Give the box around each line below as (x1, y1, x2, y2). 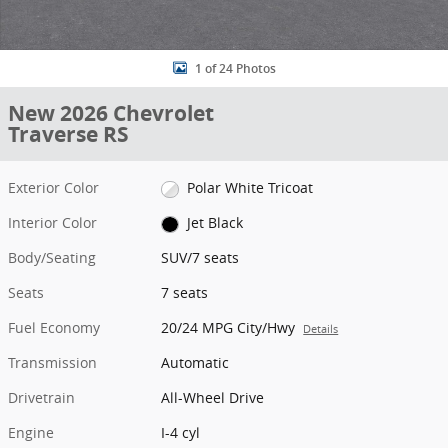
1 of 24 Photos (194, 61, 276, 76)
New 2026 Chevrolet (8, 99, 214, 128)
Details (303, 322, 339, 337)
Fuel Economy (8, 318, 100, 338)
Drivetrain (8, 388, 75, 408)
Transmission (8, 353, 97, 373)
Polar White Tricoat (186, 178, 313, 197)
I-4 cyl (161, 423, 201, 443)
